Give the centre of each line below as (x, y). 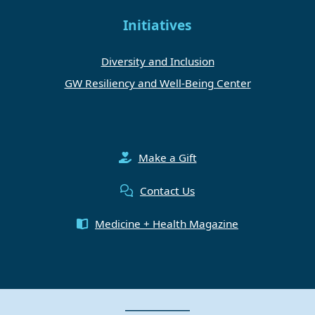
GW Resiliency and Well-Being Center (157, 83)
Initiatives (157, 25)
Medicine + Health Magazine (167, 223)
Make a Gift (167, 157)
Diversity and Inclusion (157, 61)
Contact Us (167, 190)
